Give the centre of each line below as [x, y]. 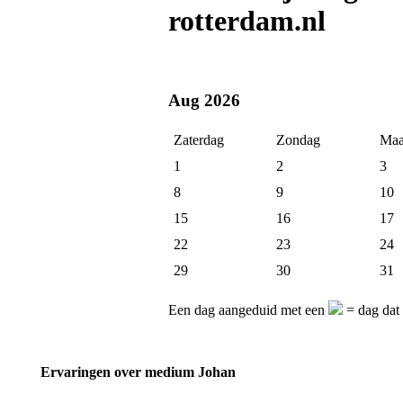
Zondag [298, 140]
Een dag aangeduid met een [248, 310]
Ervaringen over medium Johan [138, 372]
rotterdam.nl [247, 21]
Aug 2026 [204, 100]
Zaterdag [199, 140]
